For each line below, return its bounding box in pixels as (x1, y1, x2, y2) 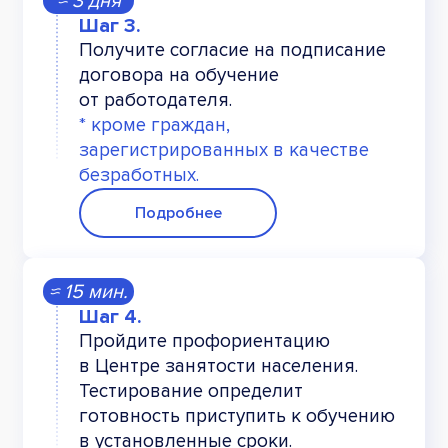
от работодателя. (79, 89, 232, 113)
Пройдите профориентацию (79, 330, 330, 354)
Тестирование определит (79, 380, 303, 404)
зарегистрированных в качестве (79, 139, 369, 163)
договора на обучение (79, 64, 279, 88)
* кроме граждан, (79, 114, 230, 138)
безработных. (79, 164, 199, 188)
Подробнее (134, 203, 222, 224)
